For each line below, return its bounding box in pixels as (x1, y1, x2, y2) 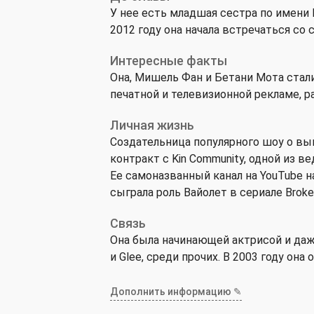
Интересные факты (110, 53, 227, 68)
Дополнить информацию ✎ (110, 286, 242, 297)
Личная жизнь (110, 118, 194, 132)
